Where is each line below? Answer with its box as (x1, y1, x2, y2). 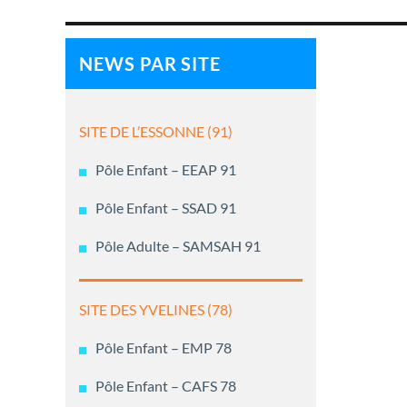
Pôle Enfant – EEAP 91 (95, 161, 236, 179)
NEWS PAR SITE (79, 52, 222, 74)
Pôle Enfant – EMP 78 (95, 339, 232, 357)
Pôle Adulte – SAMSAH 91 (95, 237, 261, 255)
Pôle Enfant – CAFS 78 (95, 377, 236, 395)
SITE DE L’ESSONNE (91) (79, 123, 233, 141)
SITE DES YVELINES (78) (79, 301, 233, 319)
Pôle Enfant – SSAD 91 (95, 199, 236, 217)
